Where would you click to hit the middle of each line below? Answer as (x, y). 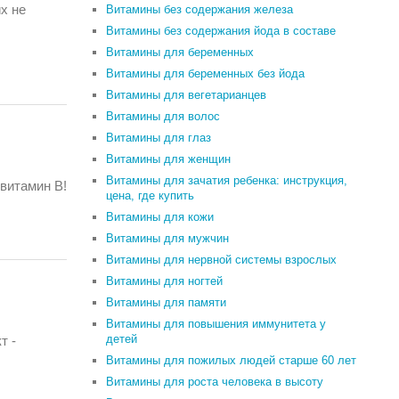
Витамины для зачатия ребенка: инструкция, (227, 180)
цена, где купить (151, 195)
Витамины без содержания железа (200, 9)
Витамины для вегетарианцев (187, 95)
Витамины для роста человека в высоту (215, 382)
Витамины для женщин (169, 159)
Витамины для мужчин (168, 238)
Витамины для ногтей (165, 281)
